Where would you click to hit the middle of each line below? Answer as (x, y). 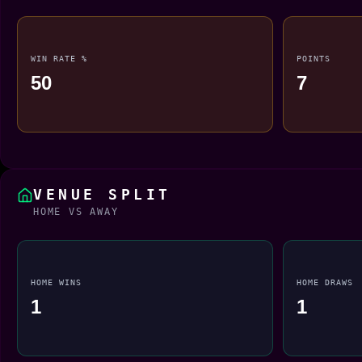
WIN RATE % (59, 58)
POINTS (313, 58)
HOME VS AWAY (76, 211)
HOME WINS (57, 282)
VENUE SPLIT (102, 194)
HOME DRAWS (324, 282)
